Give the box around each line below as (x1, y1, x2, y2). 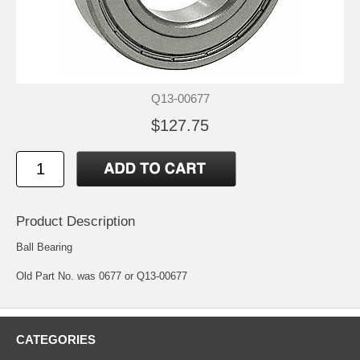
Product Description (16, 213, 135, 229)
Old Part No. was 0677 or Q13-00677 (16, 269, 187, 282)
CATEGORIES (16, 332, 96, 346)
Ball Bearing (16, 240, 72, 253)
